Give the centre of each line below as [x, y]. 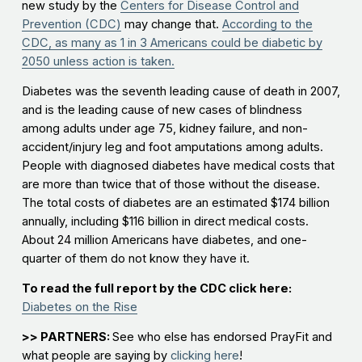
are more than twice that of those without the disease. [170, 185]
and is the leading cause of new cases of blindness [162, 110]
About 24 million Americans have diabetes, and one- [164, 240]
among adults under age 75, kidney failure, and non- [164, 129]
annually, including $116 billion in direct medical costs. [165, 222]
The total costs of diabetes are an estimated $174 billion [175, 203]
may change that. [171, 25]
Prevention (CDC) [71, 25]
